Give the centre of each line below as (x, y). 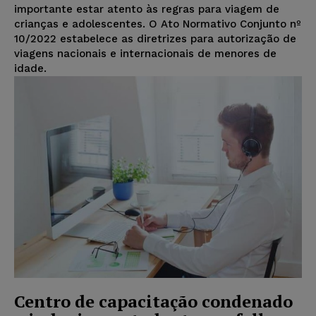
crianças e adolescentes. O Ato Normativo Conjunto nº (158, 24)
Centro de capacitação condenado (153, 301)
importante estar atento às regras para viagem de (147, 10)
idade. (30, 69)
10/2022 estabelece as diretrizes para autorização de (155, 39)
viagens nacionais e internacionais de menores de (145, 54)
